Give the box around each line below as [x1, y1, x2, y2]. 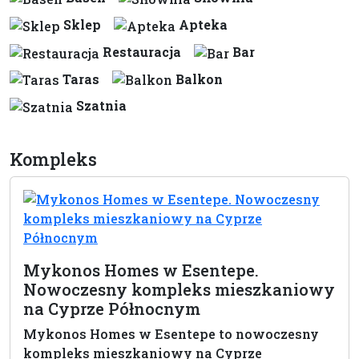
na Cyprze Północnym [23, 298, 200, 320]
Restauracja [103, 42, 181, 60]
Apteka [179, 15, 228, 33]
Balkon [175, 70, 223, 87]
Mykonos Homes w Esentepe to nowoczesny [23, 325, 319, 343]
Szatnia [76, 97, 127, 115]
